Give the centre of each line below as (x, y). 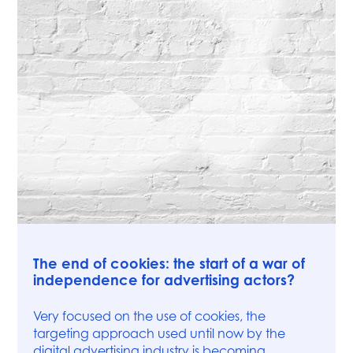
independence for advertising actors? (164, 280)
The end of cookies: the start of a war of (169, 264)
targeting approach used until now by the (160, 334)
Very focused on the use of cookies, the (150, 316)
